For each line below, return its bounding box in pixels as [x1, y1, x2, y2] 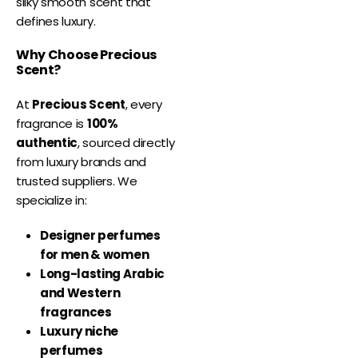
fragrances [40, 304, 112, 321]
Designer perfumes [40, 227, 161, 245]
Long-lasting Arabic [40, 265, 165, 283]
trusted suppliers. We [16, 173, 137, 190]
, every [125, 96, 162, 113]
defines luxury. [16, 13, 96, 30]
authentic [16, 134, 78, 152]
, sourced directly [78, 134, 175, 152]
